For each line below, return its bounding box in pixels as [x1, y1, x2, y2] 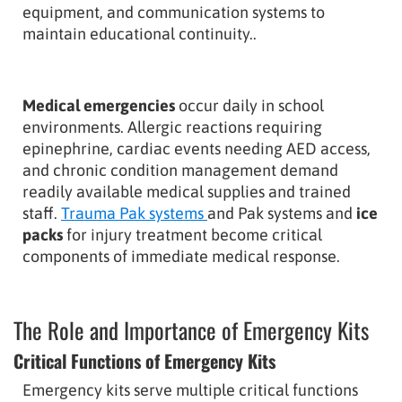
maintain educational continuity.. [22, 23, 257, 43]
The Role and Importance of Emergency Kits [13, 312, 369, 346]
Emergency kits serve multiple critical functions [22, 380, 358, 399]
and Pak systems [207, 203, 322, 223]
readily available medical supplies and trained [22, 181, 351, 201]
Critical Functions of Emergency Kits [13, 346, 275, 374]
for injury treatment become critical [63, 224, 322, 244]
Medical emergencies [22, 95, 175, 115]
